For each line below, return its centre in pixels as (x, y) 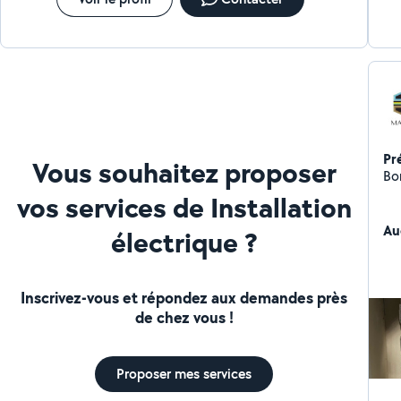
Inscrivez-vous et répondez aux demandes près (184, 297)
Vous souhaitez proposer (184, 172)
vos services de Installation (184, 207)
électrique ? (184, 242)
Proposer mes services (184, 373)
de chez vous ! (184, 317)
